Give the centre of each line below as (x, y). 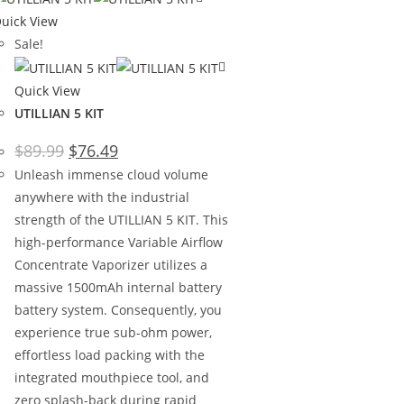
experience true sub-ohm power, (113, 332)
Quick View (47, 90)
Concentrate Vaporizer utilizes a (111, 264)
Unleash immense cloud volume (111, 174)
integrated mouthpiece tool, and (112, 377)
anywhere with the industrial (102, 197)
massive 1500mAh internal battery (118, 287)
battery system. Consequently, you (118, 309)
